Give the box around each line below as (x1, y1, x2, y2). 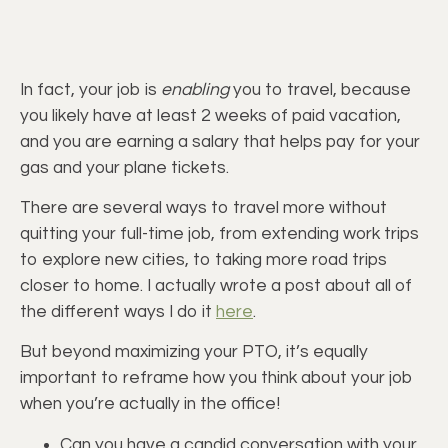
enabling (161, 80, 233, 99)
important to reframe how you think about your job (20, 369, 413, 388)
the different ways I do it (20, 303, 216, 321)
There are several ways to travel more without (20, 199, 387, 217)
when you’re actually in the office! (20, 395, 280, 414)
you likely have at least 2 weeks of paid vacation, (20, 106, 401, 125)
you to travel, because (233, 80, 411, 99)
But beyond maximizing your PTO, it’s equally (20, 343, 368, 362)
